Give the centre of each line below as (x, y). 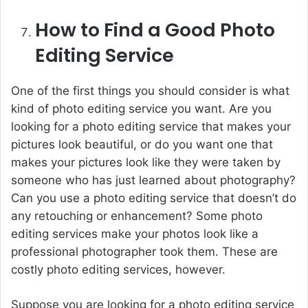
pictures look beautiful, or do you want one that (142, 144)
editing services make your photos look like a (135, 233)
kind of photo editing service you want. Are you (141, 108)
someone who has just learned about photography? (153, 180)
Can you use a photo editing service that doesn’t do (154, 198)
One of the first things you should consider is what (150, 90)
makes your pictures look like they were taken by (146, 162)
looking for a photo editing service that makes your (151, 126)
